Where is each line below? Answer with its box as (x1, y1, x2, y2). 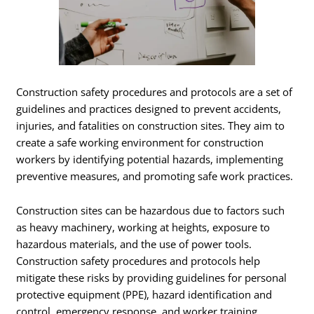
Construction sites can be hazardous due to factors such (16, 203, 285, 218)
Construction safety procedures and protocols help (16, 254, 261, 268)
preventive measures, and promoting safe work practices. (16, 168, 294, 183)
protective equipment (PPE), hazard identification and (16, 287, 273, 302)
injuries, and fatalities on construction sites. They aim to (16, 118, 285, 132)
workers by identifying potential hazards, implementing (16, 151, 284, 166)
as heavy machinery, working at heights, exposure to (16, 220, 271, 235)
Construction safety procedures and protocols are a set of (16, 84, 293, 99)
